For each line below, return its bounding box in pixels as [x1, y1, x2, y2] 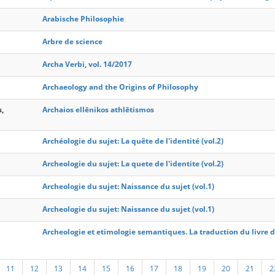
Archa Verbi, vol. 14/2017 [42, 59, 132, 69]
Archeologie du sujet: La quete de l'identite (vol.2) [42, 158, 223, 169]
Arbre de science [42, 36, 103, 47]
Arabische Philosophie [42, 14, 124, 24]
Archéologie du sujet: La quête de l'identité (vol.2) [42, 136, 223, 146]
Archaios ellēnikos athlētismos [42, 104, 154, 115]
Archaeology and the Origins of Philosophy [42, 82, 198, 92]
